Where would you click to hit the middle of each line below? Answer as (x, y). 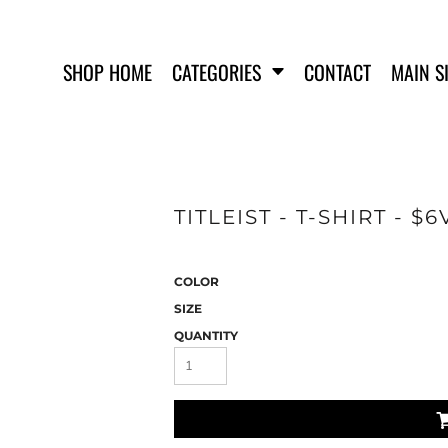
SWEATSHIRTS (349, 237)
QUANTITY (206, 335)
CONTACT (337, 72)
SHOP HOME (107, 72)
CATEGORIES (219, 72)
